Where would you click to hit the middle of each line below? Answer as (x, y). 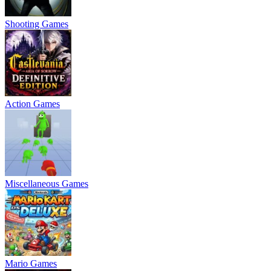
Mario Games (31, 263)
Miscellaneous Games (47, 184)
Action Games (32, 104)
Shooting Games (37, 24)
